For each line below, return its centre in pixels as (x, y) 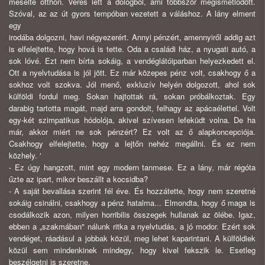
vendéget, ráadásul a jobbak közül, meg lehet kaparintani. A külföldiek (132, 238)
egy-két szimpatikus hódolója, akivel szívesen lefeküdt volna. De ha (132, 120)
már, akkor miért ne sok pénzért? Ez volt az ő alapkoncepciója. (132, 132)
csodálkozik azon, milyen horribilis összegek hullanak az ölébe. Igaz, (132, 215)
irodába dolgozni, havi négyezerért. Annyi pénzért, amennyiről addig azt (132, 37)
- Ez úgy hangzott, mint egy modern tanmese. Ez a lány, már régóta (132, 167)
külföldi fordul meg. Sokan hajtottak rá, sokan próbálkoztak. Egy (132, 96)
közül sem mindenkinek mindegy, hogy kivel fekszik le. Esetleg (132, 250)
